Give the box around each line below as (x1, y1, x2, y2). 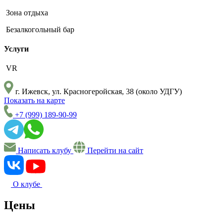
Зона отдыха (4, 8, 48, 17)
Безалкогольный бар (4, 25, 74, 34)
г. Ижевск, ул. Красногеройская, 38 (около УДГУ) (13, 87, 182, 96)
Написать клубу (16, 146, 73, 155)
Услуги (4, 44, 29, 53)
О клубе (13, 180, 40, 189)
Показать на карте (4, 96, 65, 105)
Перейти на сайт (85, 146, 143, 155)
